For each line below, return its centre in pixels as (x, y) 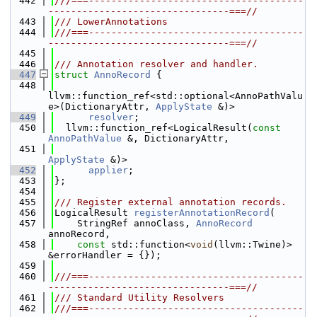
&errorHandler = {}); (105, 255)
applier (108, 170)
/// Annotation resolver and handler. (156, 64)
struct (74, 75)
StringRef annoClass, (125, 223)
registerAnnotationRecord (202, 213)
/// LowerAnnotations (111, 22)
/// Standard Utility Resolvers (139, 298)
